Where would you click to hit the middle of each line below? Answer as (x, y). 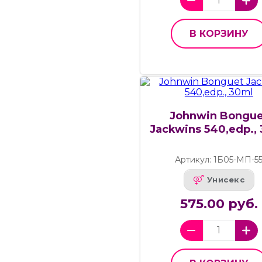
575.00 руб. (219, 204)
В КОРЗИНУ (219, 33)
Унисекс (226, 180)
